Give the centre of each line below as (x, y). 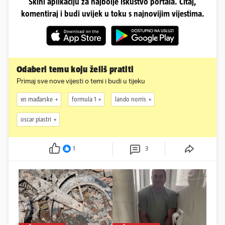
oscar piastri (36, 120)
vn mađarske (37, 99)
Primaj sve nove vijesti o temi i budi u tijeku (81, 81)
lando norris (131, 99)
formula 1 (84, 99)
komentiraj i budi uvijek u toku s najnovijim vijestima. (113, 13)
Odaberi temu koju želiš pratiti (75, 69)
